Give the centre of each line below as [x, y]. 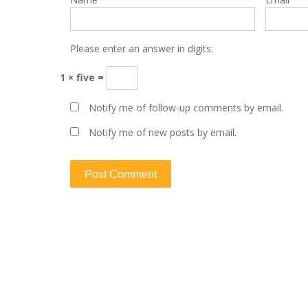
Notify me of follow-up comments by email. [186, 108]
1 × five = [83, 78]
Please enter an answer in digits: [142, 49]
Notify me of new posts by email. [163, 133]
